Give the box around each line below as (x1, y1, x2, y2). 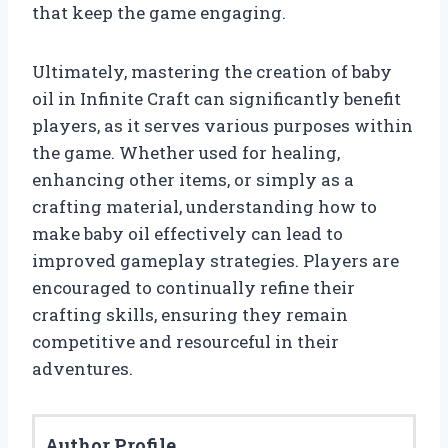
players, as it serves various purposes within (32, 113, 413, 137)
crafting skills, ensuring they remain (32, 302, 348, 326)
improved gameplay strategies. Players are (32, 248, 399, 272)
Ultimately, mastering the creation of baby (32, 59, 392, 83)
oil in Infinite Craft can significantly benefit (32, 86, 401, 110)
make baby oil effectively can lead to (32, 221, 343, 245)
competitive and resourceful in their (32, 329, 339, 353)
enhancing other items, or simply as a (32, 167, 354, 191)
